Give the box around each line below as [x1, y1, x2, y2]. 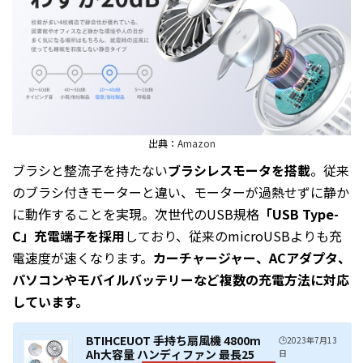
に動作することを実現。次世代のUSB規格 [12, 203, 259, 224]
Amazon [177, 135, 216, 150]
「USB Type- [259, 203, 339, 224]
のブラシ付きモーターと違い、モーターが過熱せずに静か [12, 181, 349, 202]
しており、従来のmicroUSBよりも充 [125, 225, 342, 246]
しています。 [12, 291, 88, 311]
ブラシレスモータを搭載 [168, 160, 310, 180]
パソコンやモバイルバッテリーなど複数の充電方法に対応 [12, 269, 349, 289]
